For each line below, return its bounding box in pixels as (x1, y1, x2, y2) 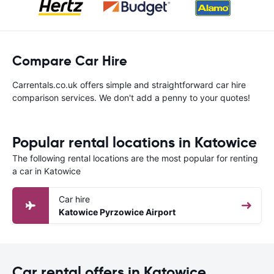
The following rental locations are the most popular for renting (12, 153, 258, 163)
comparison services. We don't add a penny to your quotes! (12, 92, 250, 103)
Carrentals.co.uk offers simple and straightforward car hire (12, 80, 246, 90)
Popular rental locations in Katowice (12, 133, 257, 152)
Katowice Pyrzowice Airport (59, 207, 176, 217)
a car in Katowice (12, 166, 81, 176)
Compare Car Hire (12, 53, 127, 69)
